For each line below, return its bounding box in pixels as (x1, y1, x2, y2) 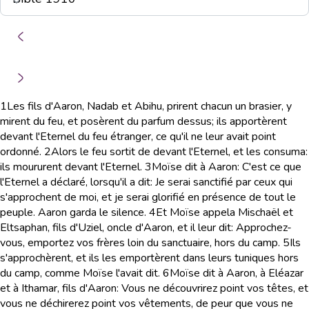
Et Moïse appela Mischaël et (156, 205, 293, 220)
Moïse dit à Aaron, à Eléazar (170, 266, 303, 281)
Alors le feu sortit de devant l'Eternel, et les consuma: (51, 144, 308, 159)
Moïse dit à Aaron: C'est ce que (152, 159, 301, 175)
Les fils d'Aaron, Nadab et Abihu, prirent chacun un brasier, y (7, 99, 292, 114)
